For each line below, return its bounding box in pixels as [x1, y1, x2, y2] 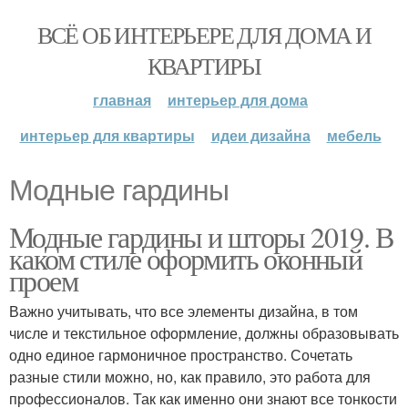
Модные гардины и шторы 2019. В [9, 217, 393, 256]
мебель [326, 125, 382, 146]
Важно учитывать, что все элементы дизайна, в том [9, 301, 358, 321]
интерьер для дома [168, 89, 308, 110]
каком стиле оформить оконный [9, 239, 362, 278]
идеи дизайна [210, 125, 311, 146]
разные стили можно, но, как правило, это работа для [9, 366, 371, 387]
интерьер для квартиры [19, 125, 195, 146]
